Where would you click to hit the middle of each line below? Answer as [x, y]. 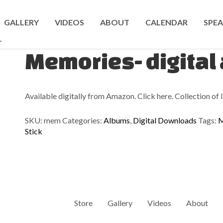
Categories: [83, 120]
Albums [117, 120]
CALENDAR [167, 22]
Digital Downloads [165, 120]
